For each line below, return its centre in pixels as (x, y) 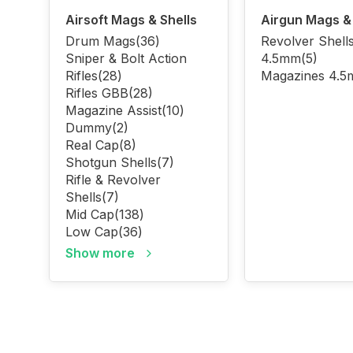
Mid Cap (90, 214)
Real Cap (92, 145)
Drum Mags (100, 41)
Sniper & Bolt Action (126, 58)
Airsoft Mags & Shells (131, 20)
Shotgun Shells (111, 162)
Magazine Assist (113, 110)
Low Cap (92, 232)
